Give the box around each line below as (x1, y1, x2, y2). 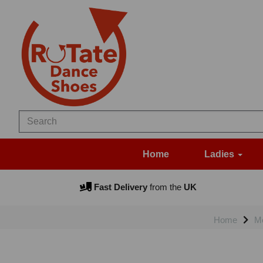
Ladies (204, 149, 237, 160)
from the (147, 182, 181, 193)
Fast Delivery (91, 182, 147, 193)
